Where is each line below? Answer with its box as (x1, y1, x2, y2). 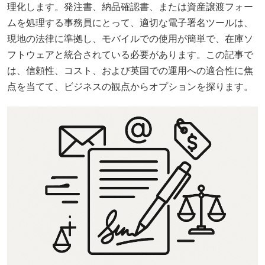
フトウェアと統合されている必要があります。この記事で (7, 49, 253, 60)
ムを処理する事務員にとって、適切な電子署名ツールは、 (7, 17, 253, 28)
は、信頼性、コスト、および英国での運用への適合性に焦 (7, 64, 253, 76)
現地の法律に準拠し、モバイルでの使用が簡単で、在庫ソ (7, 33, 253, 44)
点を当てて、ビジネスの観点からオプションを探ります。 (7, 80, 253, 92)
